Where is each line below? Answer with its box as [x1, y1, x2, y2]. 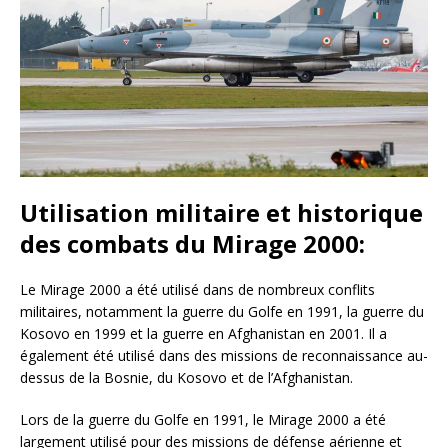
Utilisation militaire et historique [20, 196, 423, 230]
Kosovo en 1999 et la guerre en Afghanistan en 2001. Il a [20, 324, 387, 344]
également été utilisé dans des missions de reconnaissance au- [20, 346, 428, 366]
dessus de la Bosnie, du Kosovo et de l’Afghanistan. [20, 368, 353, 388]
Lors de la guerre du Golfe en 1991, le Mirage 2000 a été [20, 410, 386, 430]
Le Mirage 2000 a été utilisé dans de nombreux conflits [20, 280, 375, 300]
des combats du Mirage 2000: [20, 227, 365, 261]
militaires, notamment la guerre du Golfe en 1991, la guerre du [20, 302, 424, 322]
